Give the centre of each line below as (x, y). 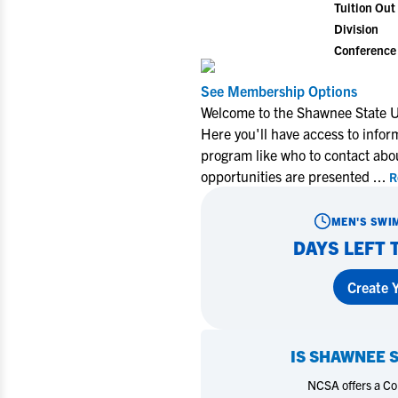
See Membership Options (279, 91)
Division (356, 28)
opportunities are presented (287, 176)
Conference (365, 50)
